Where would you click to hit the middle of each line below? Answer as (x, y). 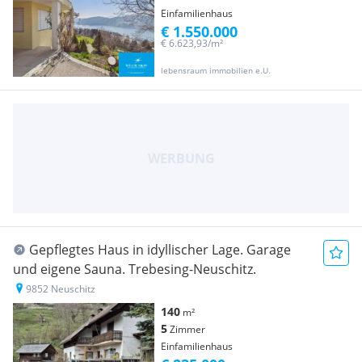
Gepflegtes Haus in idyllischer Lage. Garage (160, 249)
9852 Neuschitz (61, 288)
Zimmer (187, 329)
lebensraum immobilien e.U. (216, 70)
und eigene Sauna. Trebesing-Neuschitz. (135, 269)
